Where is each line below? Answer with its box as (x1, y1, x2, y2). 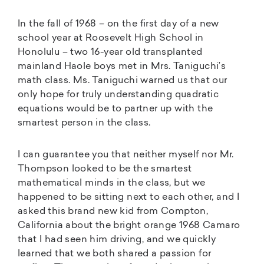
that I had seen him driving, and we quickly (18, 235, 216, 245)
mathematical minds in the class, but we (18, 178, 206, 188)
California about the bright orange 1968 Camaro (18, 220, 240, 230)
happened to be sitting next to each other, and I (18, 192, 240, 202)
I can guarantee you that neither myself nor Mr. (18, 150, 234, 160)
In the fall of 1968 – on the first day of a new (18, 19, 219, 29)
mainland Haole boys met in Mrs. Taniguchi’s (18, 61, 226, 71)
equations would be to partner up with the (18, 104, 213, 114)
